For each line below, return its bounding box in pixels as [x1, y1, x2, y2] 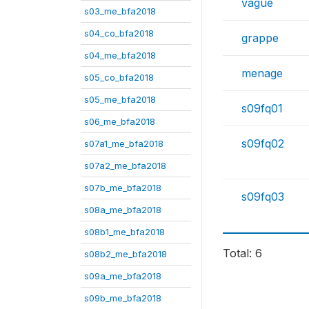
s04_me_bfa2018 [84, 50, 156, 61]
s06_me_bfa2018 [84, 116, 155, 127]
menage [241, 66, 283, 81]
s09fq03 [241, 190, 284, 204]
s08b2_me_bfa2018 [84, 248, 167, 259]
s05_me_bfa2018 [84, 94, 156, 105]
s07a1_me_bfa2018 [84, 138, 163, 149]
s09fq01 [241, 101, 283, 116]
